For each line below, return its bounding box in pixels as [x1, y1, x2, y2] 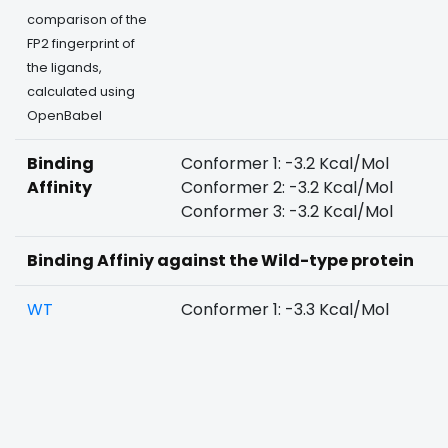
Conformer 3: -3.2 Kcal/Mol [181, 200, 393, 223]
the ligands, [27, 59, 102, 76]
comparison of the [27, 11, 147, 28]
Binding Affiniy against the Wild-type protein [27, 249, 414, 272]
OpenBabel [27, 107, 102, 124]
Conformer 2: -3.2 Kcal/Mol [181, 176, 393, 199]
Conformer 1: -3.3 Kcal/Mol [181, 298, 389, 321]
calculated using [27, 83, 135, 100]
